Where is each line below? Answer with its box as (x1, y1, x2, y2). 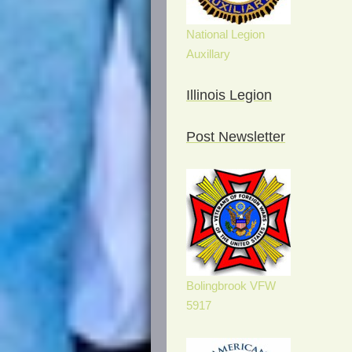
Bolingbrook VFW (186, 280, 276, 293)
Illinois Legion (186, 86, 272, 103)
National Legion (186, 27, 265, 41)
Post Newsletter (186, 129, 285, 145)
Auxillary (186, 47, 230, 60)
